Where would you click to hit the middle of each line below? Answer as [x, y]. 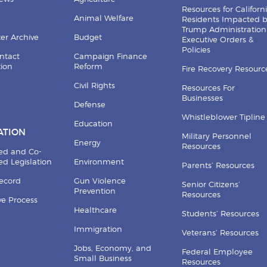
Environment [99, 162]
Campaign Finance [111, 57]
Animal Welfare [104, 18]
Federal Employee [217, 252]
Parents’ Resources [218, 166]
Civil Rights [95, 86]
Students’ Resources [220, 214]
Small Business [103, 259]
